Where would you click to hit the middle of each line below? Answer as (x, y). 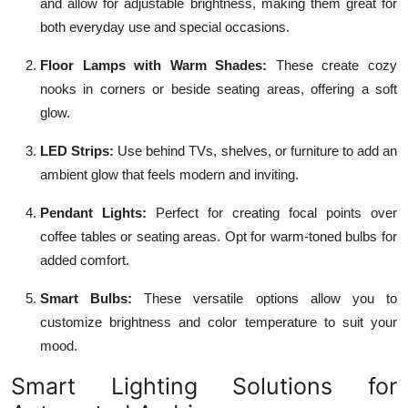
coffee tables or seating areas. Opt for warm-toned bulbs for (219, 236)
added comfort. (85, 260)
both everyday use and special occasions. (165, 26)
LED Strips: (77, 150)
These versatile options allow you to (265, 298)
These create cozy (332, 65)
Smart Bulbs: (87, 298)
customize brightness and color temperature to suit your (219, 321)
